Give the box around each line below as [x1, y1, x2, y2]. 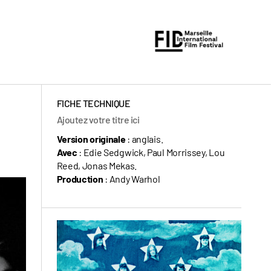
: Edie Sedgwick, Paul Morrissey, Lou [77, 146, 225, 158]
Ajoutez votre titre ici [56, 114, 140, 125]
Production [56, 173, 105, 184]
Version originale [56, 133, 128, 145]
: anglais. [127, 133, 163, 145]
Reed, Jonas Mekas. [56, 160, 137, 171]
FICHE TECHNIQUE [56, 97, 131, 109]
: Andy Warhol [105, 173, 160, 184]
